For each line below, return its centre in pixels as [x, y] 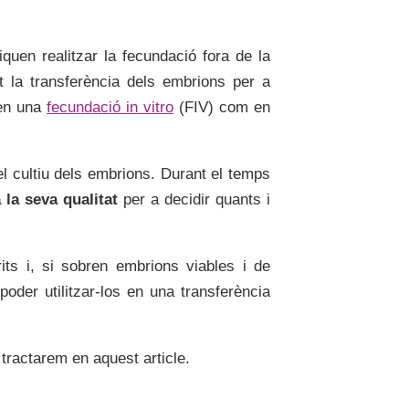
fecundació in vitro [110, 107]
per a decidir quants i [194, 199]
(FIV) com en [222, 107]
